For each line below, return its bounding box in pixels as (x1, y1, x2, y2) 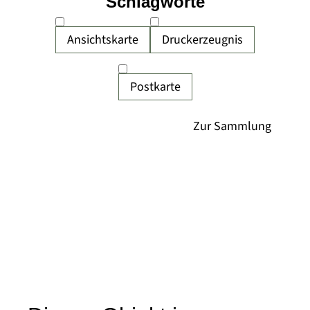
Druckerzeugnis (162, 31, 243, 48)
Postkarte (129, 78, 181, 95)
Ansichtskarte (67, 31, 138, 48)
